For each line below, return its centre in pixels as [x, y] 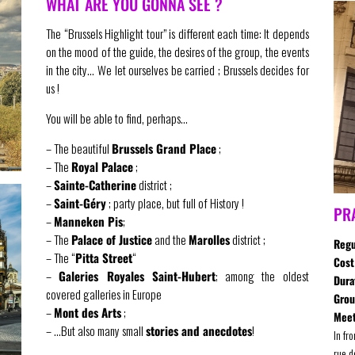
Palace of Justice [112, 239]
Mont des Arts [88, 312]
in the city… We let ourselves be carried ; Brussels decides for [177, 69]
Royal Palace [103, 166]
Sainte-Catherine [95, 184]
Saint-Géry [80, 202]
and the [171, 239]
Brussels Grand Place [164, 148]
